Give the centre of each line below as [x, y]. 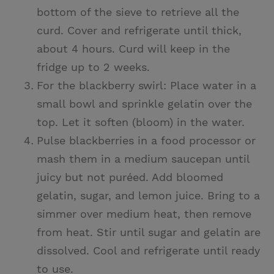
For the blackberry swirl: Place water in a [146, 86]
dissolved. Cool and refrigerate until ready [148, 251]
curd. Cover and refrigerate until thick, [139, 31]
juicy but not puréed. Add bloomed [130, 177]
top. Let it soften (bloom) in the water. [141, 122]
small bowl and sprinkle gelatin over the [144, 104]
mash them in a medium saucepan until [143, 159]
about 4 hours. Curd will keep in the [133, 49]
